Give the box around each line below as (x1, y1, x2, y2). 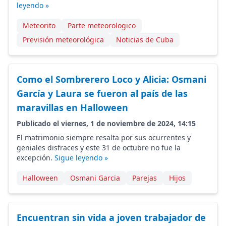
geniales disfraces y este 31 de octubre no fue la (17, 143, 181, 152)
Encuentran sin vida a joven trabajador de (17, 211, 206, 223)
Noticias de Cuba (116, 35, 174, 44)
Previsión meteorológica (23, 35, 104, 44)
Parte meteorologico (68, 21, 136, 30)
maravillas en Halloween (17, 101, 128, 114)
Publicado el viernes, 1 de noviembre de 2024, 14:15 (17, 119, 196, 128)
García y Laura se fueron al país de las (17, 87, 188, 99)
